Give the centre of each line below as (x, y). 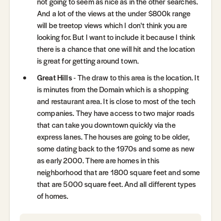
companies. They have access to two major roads (116, 113)
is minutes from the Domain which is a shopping (113, 89)
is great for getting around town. (88, 61)
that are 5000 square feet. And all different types (117, 184)
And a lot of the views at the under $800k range (114, 13)
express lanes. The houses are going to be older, (113, 137)
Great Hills (55, 77)
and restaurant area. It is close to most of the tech (116, 101)
